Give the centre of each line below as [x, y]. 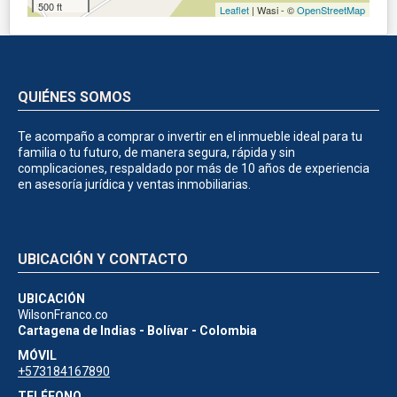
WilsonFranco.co [63, 314]
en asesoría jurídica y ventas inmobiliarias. [134, 184]
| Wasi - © [273, 9]
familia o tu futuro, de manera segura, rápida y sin [156, 152]
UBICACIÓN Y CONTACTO [103, 259]
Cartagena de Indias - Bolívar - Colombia [137, 330]
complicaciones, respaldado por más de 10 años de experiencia [194, 168]
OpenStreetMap [331, 9]
